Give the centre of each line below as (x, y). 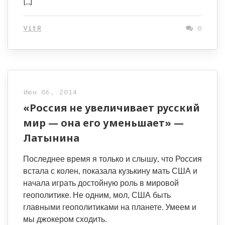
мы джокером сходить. (65, 219)
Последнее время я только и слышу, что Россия (113, 159)
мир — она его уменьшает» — (103, 123)
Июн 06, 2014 (50, 92)
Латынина (51, 138)
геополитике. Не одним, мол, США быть (97, 195)
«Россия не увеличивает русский (111, 107)
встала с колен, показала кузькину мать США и (110, 171)
